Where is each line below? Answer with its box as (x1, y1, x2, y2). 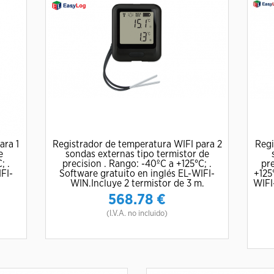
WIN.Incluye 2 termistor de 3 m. (70, 179, 204, 188)
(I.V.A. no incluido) (106, 210, 168, 218)
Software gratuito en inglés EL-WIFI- (59, 169, 215, 179)
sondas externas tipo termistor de (65, 149, 209, 159)
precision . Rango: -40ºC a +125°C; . (62, 159, 212, 169)
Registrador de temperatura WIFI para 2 (52, 139, 222, 149)
